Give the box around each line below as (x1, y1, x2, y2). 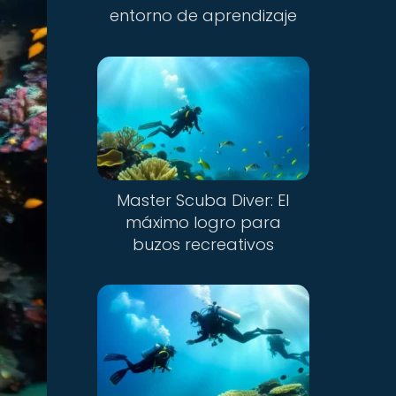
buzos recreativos (132, 232, 274, 255)
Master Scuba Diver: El (117, 188, 290, 211)
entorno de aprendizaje (109, 4, 297, 27)
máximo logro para (125, 210, 281, 233)
